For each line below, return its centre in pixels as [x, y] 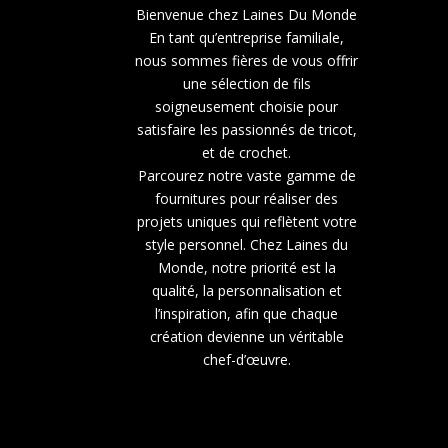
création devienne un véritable [246, 336]
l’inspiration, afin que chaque [247, 313]
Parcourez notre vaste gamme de [246, 175]
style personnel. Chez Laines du [247, 244]
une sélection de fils [246, 83]
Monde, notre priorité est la [246, 267]
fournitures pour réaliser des [247, 198]
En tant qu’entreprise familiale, [247, 37]
